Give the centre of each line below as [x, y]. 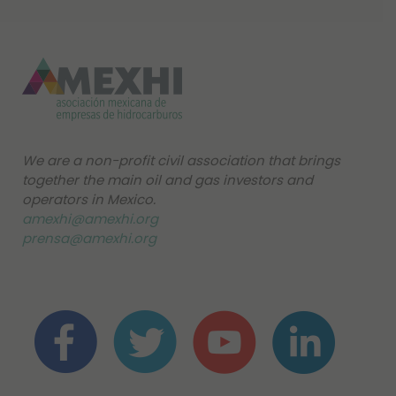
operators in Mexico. [89, 200]
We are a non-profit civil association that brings [181, 161]
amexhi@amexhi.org [90, 219]
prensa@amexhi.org [89, 239]
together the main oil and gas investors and [168, 180]
